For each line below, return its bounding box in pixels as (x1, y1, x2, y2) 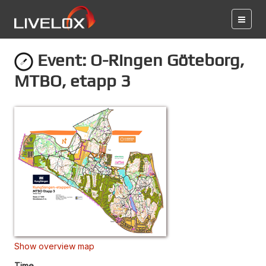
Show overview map (14, 240, 94, 251)
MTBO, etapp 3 (14, 70, 131, 90)
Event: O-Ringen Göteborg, (33, 50, 244, 69)
